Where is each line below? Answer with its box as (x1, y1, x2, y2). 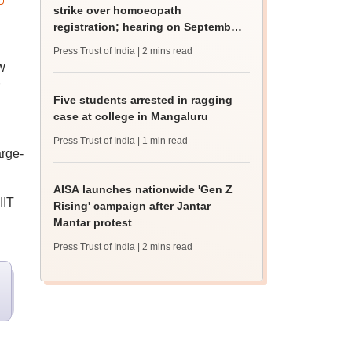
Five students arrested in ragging (53, 93, 233, 106)
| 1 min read (137, 135, 189, 146)
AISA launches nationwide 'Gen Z (53, 183, 233, 196)
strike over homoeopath (53, 4, 182, 16)
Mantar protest (53, 216, 133, 229)
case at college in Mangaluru (53, 110, 209, 123)
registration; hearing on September (53, 20, 242, 33)
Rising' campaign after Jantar (53, 200, 211, 212)
